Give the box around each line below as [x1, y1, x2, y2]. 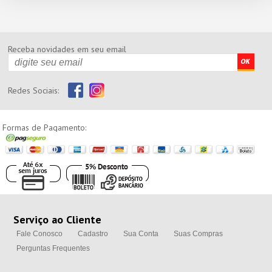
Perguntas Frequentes [16, 244, 90, 253]
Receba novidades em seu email [8, 43, 127, 55]
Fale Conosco [16, 229, 63, 239]
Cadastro [77, 229, 108, 239]
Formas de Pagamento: [2, 121, 87, 133]
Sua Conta [123, 229, 158, 239]
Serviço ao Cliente [13, 212, 101, 227]
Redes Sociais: [8, 84, 59, 96]
